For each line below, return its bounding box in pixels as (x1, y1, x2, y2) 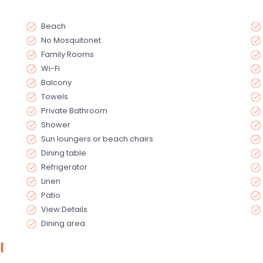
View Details (41, 203, 88, 215)
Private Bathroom (41, 104, 108, 116)
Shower (41, 119, 71, 130)
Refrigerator (41, 161, 88, 173)
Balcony (41, 76, 72, 88)
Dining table (41, 147, 87, 159)
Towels (41, 90, 69, 102)
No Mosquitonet (41, 34, 102, 46)
